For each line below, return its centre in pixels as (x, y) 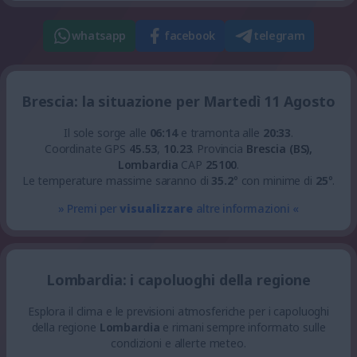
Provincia (220, 149)
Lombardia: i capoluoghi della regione (178, 280)
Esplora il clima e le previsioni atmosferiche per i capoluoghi (178, 311)
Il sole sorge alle (106, 133)
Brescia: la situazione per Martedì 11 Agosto (178, 101)
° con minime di (274, 180)
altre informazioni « (246, 208)
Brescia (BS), (279, 149)
